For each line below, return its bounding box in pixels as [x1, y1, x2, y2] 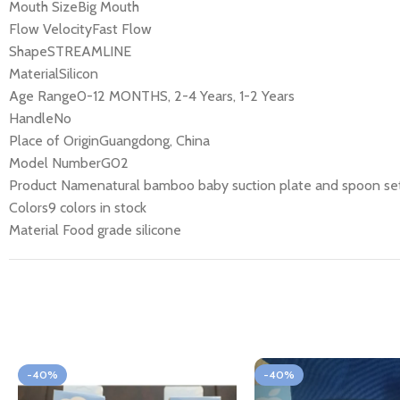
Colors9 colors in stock [9, 198, 146, 216]
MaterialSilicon [9, 64, 98, 82]
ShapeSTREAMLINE [9, 42, 131, 60]
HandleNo [9, 109, 71, 127]
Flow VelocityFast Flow [9, 20, 152, 37]
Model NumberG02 [9, 154, 129, 171]
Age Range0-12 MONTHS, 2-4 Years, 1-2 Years [9, 87, 295, 104]
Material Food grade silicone [9, 221, 181, 238]
